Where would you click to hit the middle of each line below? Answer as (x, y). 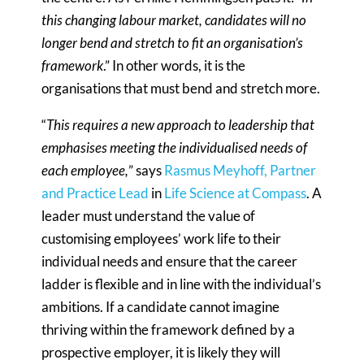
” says (147, 170)
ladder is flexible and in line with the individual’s (182, 284)
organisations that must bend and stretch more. (181, 88)
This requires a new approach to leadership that (181, 124)
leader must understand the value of (149, 215)
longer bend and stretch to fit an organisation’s (173, 42)
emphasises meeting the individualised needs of (175, 147)
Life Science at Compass (236, 193)
